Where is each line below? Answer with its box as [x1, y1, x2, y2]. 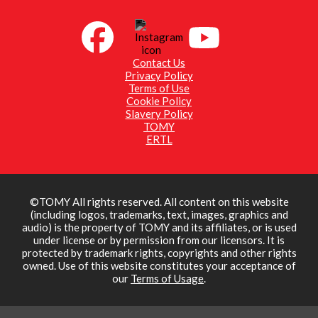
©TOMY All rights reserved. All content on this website [29, 194, 289, 208]
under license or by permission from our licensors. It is [33, 233, 285, 246]
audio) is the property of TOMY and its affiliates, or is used [21, 220, 297, 234]
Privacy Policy [125, 68, 193, 82]
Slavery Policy [125, 106, 193, 120]
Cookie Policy [126, 94, 192, 107]
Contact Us [133, 55, 185, 69]
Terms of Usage [131, 271, 204, 285]
